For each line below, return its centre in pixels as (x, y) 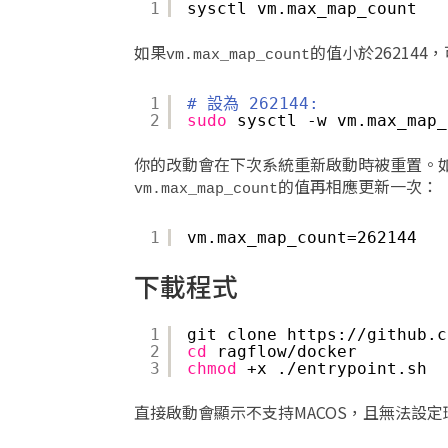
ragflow (252, 352)
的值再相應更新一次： (358, 186)
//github (387, 335)
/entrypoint (342, 369)
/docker (322, 352)
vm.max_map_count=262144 (302, 238)
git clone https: (267, 335)
